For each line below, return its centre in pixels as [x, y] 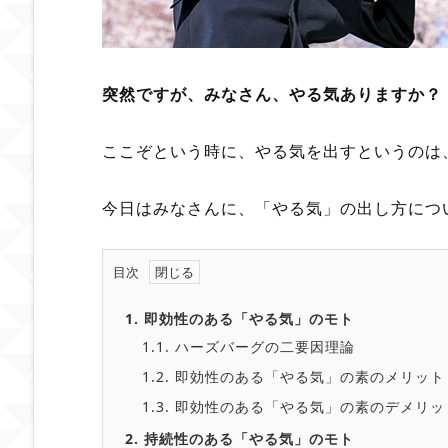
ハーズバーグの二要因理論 [262, 346]
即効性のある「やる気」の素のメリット [307, 376]
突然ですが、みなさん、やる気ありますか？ [272, 93]
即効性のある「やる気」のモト [246, 318]
